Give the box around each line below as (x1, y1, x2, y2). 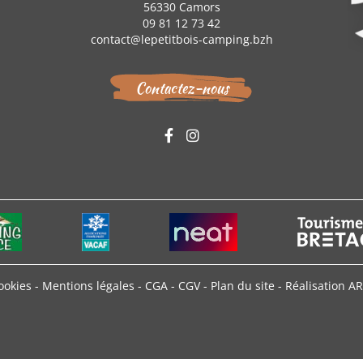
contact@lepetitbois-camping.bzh (90, 32, 273, 47)
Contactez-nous (135, 77, 228, 99)
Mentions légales (42, 278, 138, 293)
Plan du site (211, 278, 278, 293)
